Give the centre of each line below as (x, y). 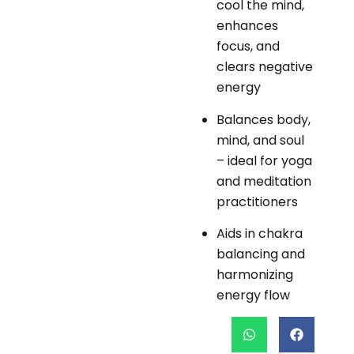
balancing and (261, 254)
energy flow (253, 295)
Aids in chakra (260, 233)
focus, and (248, 47)
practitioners (257, 201)
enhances (247, 26)
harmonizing (255, 274)
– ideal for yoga (264, 160)
